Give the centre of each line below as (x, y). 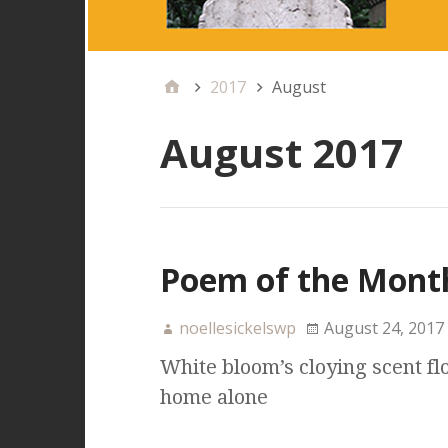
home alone (213, 397)
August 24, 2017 (383, 328)
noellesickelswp (237, 328)
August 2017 (281, 153)
